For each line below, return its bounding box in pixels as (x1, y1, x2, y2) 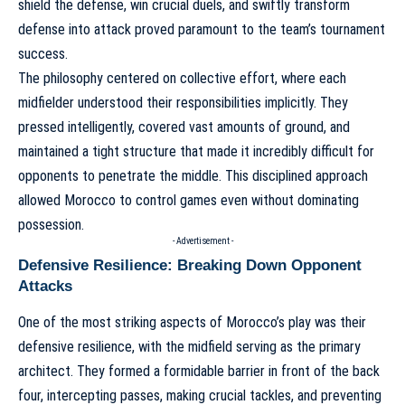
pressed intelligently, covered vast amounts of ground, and (18, 118, 350, 136)
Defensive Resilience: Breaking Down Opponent (18, 256, 362, 274)
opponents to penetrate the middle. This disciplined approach (18, 166, 368, 184)
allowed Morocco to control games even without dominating (18, 191, 359, 209)
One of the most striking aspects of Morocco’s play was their (18, 313, 366, 331)
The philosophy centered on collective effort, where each (18, 69, 346, 87)
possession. (18, 215, 84, 233)
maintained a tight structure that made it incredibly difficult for (18, 142, 374, 160)
